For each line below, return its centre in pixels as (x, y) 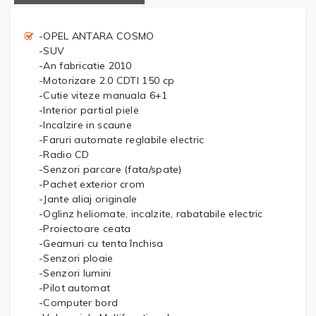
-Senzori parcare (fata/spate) (110, 169)
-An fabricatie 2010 (85, 65)
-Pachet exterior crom (92, 184)
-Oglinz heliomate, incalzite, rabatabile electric (151, 213)
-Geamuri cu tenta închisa (101, 243)
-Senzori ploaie (76, 258)
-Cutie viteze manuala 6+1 (103, 95)
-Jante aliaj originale (88, 199)
